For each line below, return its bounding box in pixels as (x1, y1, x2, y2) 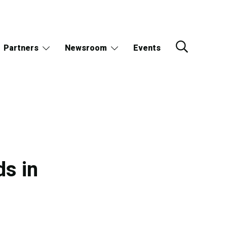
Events (133, 42, 161, 54)
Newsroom (64, 42, 107, 54)
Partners (3, 42, 39, 54)
